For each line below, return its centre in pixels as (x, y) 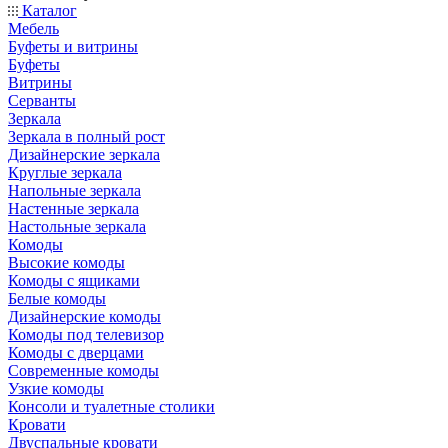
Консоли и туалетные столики (111, 406)
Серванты (42, 100)
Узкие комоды (56, 388)
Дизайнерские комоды (84, 316)
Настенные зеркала (73, 208)
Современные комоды (83, 370)
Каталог (47, 10)
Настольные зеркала (77, 226)
